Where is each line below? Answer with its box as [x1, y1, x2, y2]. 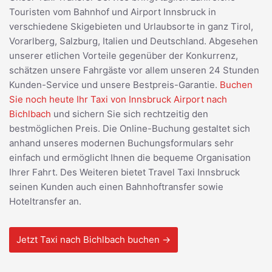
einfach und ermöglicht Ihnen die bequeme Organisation [9, 151, 251, 163]
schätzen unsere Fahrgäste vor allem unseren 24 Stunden [9, 64, 259, 76]
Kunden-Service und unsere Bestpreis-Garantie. [9, 78, 220, 90]
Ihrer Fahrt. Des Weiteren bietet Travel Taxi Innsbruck [9, 166, 240, 178]
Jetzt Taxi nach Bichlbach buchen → [16, 233, 171, 245]
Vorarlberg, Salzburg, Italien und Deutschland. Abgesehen [9, 35, 258, 47]
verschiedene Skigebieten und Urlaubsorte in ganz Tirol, [9, 20, 253, 32]
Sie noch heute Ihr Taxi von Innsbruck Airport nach [9, 93, 227, 105]
